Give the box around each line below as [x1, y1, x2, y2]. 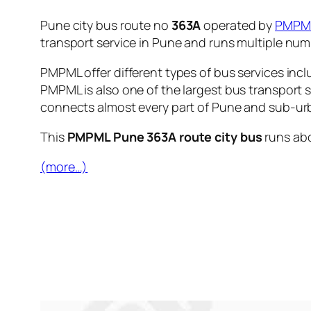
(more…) [40, 158, 88, 175]
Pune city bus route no [40, 16, 171, 33]
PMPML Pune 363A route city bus [67, 128, 262, 145]
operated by [201, 16, 276, 33]
